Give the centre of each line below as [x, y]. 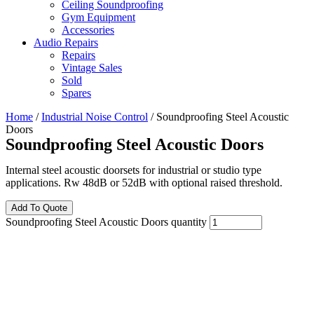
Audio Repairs [66, 42]
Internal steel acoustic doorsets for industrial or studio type [134, 170]
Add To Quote [39, 208]
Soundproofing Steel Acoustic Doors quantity [106, 222]
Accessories [88, 30]
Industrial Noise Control [95, 117]
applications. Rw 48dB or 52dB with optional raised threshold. [144, 183]
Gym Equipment [98, 17]
